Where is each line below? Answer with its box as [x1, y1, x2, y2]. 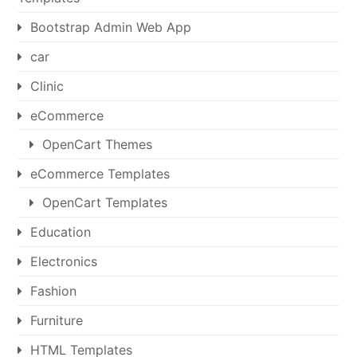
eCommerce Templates [30, 165, 171, 182]
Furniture [30, 312, 84, 328]
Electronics [30, 253, 98, 269]
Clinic [30, 77, 65, 94]
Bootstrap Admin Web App [30, 18, 192, 35]
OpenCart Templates [42, 194, 168, 210]
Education [30, 223, 92, 240]
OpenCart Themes [42, 135, 153, 152]
